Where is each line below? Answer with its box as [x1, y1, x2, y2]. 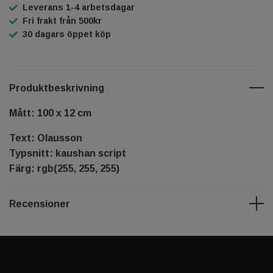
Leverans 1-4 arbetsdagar [23, 2, 135, 12]
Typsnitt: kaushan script [9, 147, 126, 158]
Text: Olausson [9, 132, 82, 143]
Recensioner [9, 198, 70, 209]
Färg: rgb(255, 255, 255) [9, 163, 119, 174]
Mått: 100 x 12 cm [9, 107, 91, 118]
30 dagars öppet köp [23, 29, 111, 39]
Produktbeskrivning [9, 82, 104, 93]
